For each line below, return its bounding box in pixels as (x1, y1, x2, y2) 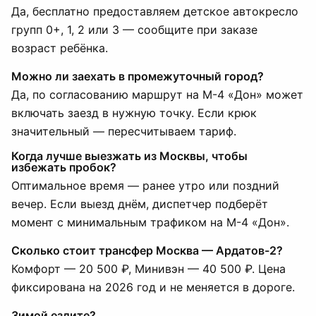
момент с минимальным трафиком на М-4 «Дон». (11, 215, 289, 229)
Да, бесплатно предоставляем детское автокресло (11, 4, 298, 18)
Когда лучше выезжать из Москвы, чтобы (11, 149, 248, 163)
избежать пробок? (11, 160, 116, 174)
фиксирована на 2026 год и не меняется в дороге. (11, 280, 295, 294)
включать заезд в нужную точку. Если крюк (11, 106, 257, 120)
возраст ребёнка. (11, 41, 108, 55)
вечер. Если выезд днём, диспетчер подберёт (11, 197, 268, 211)
